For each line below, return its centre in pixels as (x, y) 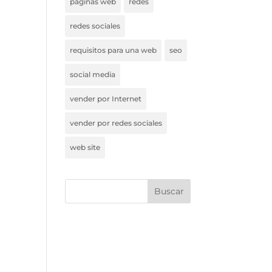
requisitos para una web (114, 50)
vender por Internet (106, 99)
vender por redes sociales (116, 123)
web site (85, 147)
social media (93, 74)
